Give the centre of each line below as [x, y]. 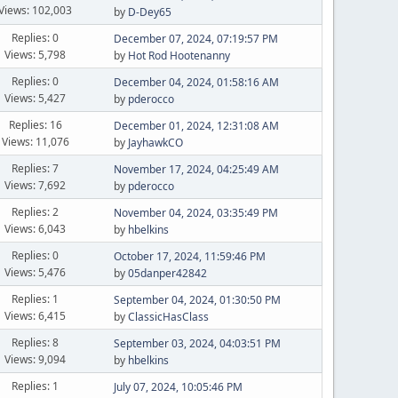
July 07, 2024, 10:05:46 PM [178, 387]
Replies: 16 [35, 124]
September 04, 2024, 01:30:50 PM [197, 300]
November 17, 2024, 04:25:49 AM [196, 169]
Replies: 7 [36, 168]
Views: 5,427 [36, 98]
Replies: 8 [36, 342]
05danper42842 [167, 273]
